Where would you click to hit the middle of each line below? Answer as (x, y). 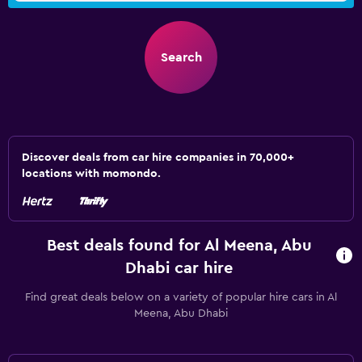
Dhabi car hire (179, 268)
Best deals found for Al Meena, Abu (179, 246)
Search (181, 57)
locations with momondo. (91, 174)
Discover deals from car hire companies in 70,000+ (158, 158)
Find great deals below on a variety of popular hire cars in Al (181, 297)
